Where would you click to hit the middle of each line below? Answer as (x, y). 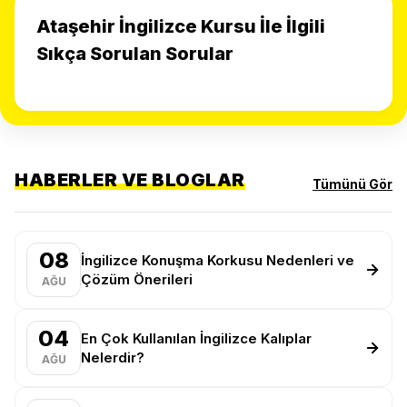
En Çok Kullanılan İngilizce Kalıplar (196, 338)
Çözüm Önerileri (137, 279)
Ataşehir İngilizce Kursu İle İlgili (181, 26)
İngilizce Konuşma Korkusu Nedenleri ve (218, 260)
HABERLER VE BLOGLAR (130, 180)
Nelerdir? (113, 357)
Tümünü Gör (352, 184)
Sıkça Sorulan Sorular (135, 54)
